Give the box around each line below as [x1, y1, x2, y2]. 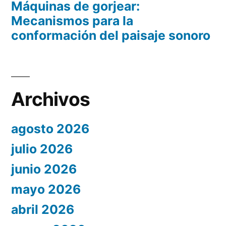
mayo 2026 [11, 182, 81, 197]
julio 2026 [11, 141, 73, 157]
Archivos [11, 88, 90, 111]
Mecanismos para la [11, 13, 133, 29]
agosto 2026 [11, 121, 89, 137]
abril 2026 [11, 202, 74, 217]
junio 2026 [11, 161, 77, 177]
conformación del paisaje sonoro [11, 28, 210, 43]
